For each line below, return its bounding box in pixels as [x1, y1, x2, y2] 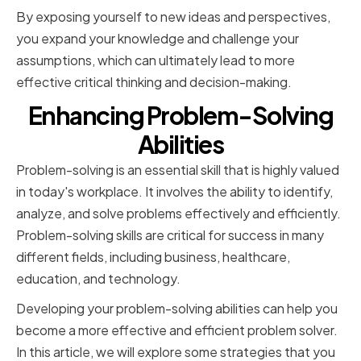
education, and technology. [16, 270, 180, 288]
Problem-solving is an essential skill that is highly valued [16, 161, 339, 179]
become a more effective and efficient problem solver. [16, 322, 338, 339]
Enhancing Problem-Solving [27, 100, 334, 131]
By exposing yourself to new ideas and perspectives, [16, 8, 330, 26]
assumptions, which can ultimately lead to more [16, 52, 295, 69]
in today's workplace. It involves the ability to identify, [16, 183, 333, 201]
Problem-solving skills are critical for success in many [16, 226, 324, 244]
